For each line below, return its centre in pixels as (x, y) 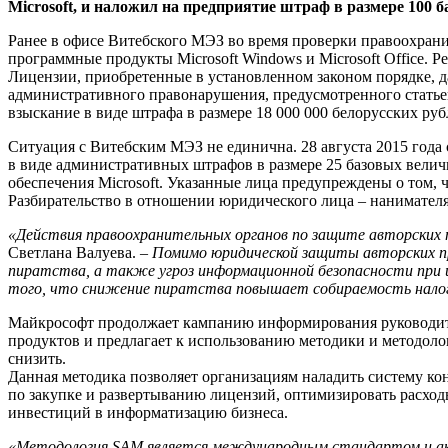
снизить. (37, 359)
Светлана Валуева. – (78, 253)
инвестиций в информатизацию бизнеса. (148, 413)
